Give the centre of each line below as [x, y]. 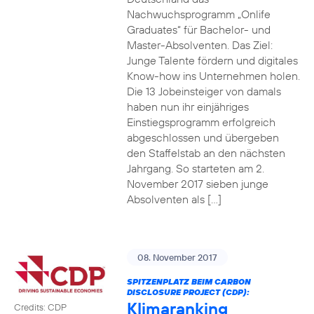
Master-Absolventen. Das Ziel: [199, 45]
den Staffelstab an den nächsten [206, 153]
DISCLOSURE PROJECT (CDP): [188, 292]
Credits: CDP [40, 307]
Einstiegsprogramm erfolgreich [201, 122]
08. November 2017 [177, 257]
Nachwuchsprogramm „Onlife [198, 14]
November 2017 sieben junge [197, 184]
